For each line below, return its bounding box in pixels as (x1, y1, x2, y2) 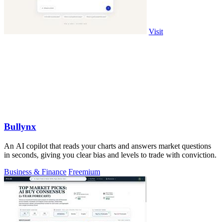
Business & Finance (4, 167, 66, 176)
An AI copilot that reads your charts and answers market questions (4, 142, 211, 151)
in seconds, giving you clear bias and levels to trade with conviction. (4, 151, 217, 160)
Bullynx (4, 121, 36, 132)
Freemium (68, 167, 100, 176)
